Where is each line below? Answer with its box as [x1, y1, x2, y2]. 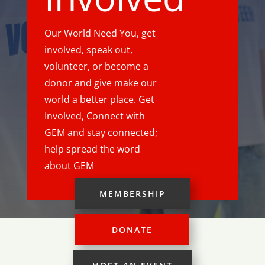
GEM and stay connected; [44, 126, 157, 139]
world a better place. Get [44, 93, 154, 106]
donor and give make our [44, 76, 157, 89]
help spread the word [44, 143, 140, 156]
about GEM [44, 159, 94, 172]
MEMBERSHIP [99, 188, 166, 199]
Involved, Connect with [44, 109, 145, 122]
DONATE [112, 224, 153, 235]
